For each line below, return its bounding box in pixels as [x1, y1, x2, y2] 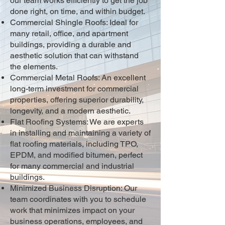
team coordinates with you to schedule [10, 194, 146, 204]
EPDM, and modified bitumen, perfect [10, 150, 143, 160]
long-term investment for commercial [10, 84, 139, 93]
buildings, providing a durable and [10, 40, 131, 49]
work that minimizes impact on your [10, 205, 135, 215]
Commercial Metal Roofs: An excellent [10, 73, 146, 82]
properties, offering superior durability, [10, 95, 144, 104]
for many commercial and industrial [10, 161, 134, 171]
